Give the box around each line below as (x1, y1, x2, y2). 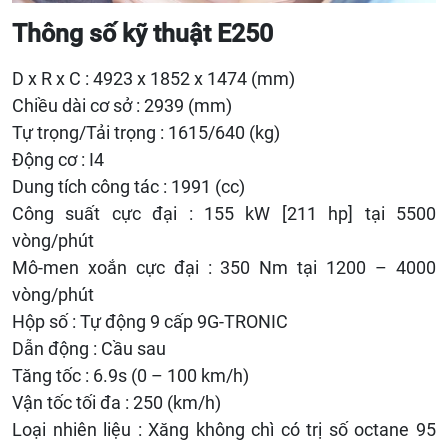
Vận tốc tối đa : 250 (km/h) (12, 392, 221, 414)
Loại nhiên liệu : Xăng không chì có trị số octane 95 (12, 419, 436, 441)
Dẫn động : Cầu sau (12, 338, 166, 360)
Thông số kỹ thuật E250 (12, 19, 273, 49)
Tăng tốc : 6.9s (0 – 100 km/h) (12, 365, 249, 387)
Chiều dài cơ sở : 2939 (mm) (12, 95, 232, 117)
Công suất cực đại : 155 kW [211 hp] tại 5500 (12, 203, 436, 225)
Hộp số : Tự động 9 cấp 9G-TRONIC (12, 311, 288, 333)
